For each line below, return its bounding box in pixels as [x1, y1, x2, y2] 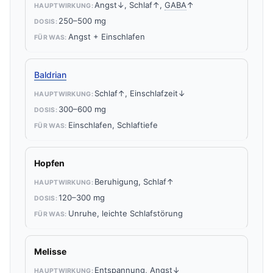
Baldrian [34, 69, 66, 80]
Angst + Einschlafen [68, 32, 145, 41]
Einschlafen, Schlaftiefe [68, 120, 158, 130]
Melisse [34, 246, 66, 257]
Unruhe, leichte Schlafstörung [68, 208, 183, 218]
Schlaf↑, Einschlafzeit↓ [94, 88, 186, 98]
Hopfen [34, 158, 65, 168]
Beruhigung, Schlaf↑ [94, 177, 174, 186]
